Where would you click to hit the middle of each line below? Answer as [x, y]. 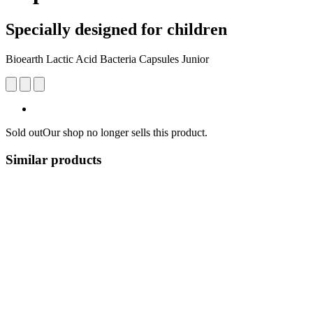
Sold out [24, 132]
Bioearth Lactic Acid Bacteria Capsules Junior [107, 59]
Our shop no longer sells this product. [125, 132]
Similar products [53, 159]
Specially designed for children [116, 29]
